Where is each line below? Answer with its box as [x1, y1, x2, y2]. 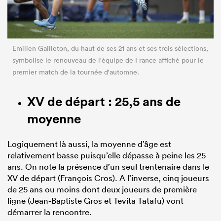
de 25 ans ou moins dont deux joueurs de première [7, 184, 197, 194]
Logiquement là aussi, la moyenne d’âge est [7, 138, 171, 149]
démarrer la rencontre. [7, 206, 92, 217]
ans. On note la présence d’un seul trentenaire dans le [7, 161, 209, 172]
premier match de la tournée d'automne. [12, 68, 139, 77]
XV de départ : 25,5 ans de [27, 93, 181, 110]
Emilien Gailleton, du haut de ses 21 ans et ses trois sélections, [12, 44, 208, 53]
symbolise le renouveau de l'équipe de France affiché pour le [12, 56, 204, 65]
